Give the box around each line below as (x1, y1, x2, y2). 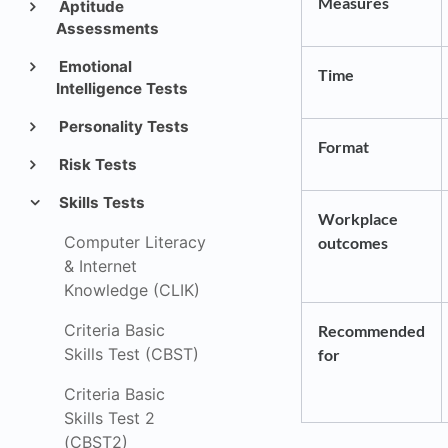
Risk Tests (54, 155, 137, 174)
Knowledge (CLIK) (64, 280, 200, 300)
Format (318, 137, 369, 156)
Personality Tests (54, 117, 189, 136)
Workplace (318, 209, 398, 228)
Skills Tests (54, 193, 145, 212)
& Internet (64, 256, 137, 276)
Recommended (318, 321, 425, 340)
